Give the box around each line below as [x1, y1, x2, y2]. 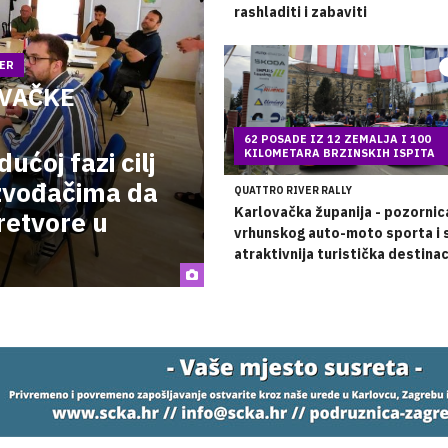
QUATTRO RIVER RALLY [234, 184, 352, 197]
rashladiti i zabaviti [234, 3, 367, 21]
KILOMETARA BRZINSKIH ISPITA [244, 146, 435, 160]
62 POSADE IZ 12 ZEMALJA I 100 [244, 132, 431, 146]
